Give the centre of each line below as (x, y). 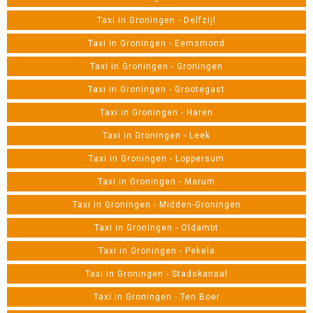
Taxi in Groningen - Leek (156, 136)
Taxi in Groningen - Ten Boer (156, 297)
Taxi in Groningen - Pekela (156, 251)
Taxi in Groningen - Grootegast (156, 89)
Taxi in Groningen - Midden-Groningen (156, 205)
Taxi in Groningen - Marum (156, 182)
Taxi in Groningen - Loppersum (156, 159)
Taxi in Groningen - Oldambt (156, 228)
